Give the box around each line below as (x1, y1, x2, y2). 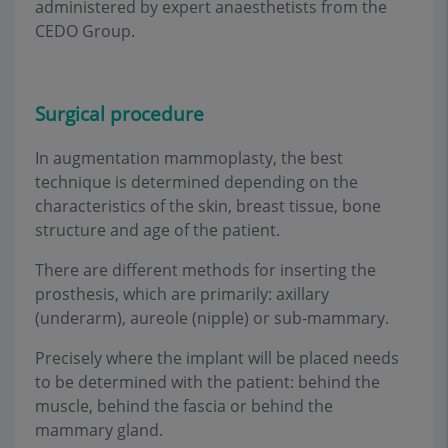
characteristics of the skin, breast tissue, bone (35, 194, 381, 217)
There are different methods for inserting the (35, 258, 376, 281)
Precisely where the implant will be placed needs (35, 346, 399, 369)
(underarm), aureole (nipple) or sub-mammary (35, 306, 385, 329)
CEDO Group (35, 20, 131, 43)
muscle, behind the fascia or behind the (35, 394, 333, 417)
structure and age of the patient (35, 218, 276, 241)
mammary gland (35, 418, 159, 441)
